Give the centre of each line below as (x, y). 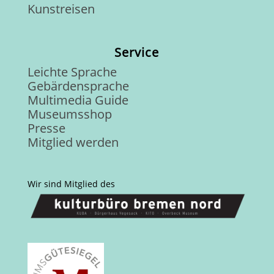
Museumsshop (69, 114)
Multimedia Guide (78, 100)
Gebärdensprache (78, 86)
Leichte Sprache (72, 72)
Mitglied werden (73, 142)
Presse (46, 128)
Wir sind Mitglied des (71, 183)
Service (137, 52)
